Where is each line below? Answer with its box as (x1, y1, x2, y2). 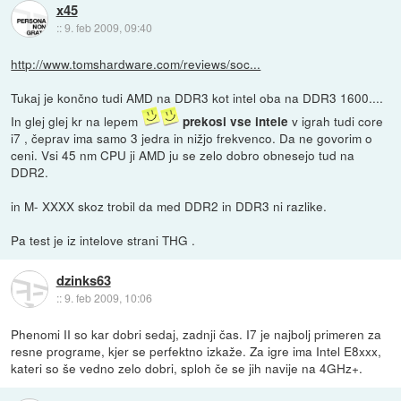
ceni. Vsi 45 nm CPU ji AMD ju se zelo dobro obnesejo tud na (11, 145, 355, 164)
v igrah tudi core (292, 111, 384, 130)
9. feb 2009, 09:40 (64, 20, 152, 36)
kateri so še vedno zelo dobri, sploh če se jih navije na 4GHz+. (11, 358, 363, 377)
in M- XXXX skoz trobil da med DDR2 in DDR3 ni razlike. (11, 196, 328, 215)
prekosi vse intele (183, 112, 293, 130)
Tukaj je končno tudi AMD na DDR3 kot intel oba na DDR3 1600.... (11, 88, 384, 107)
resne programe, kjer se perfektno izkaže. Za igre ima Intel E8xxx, (11, 341, 382, 360)
